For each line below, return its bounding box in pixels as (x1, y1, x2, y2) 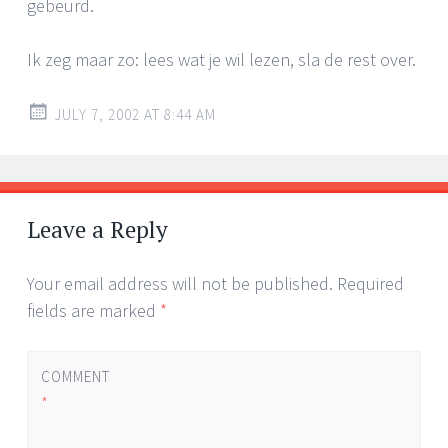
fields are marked (27, 298, 160, 322)
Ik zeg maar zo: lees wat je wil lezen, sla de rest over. (27, 47, 416, 71)
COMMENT (40, 367, 110, 386)
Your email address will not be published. (27, 271, 333, 295)
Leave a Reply (27, 213, 168, 245)
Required (337, 271, 404, 295)
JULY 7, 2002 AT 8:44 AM (54, 104, 216, 124)
